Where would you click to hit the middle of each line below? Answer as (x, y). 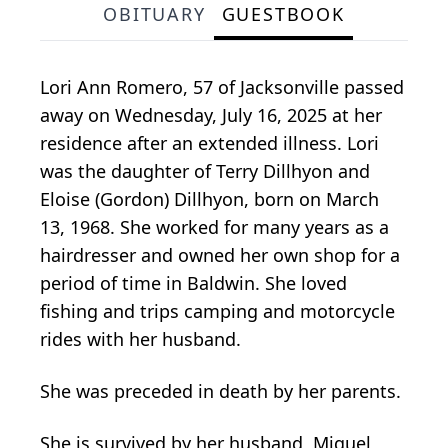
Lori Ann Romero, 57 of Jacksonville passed (222, 87)
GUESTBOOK (283, 14)
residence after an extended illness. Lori (209, 143)
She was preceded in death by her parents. (220, 391)
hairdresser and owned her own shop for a (220, 255)
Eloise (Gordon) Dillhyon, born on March (209, 199)
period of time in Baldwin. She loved (193, 283)
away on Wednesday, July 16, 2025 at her (211, 115)
